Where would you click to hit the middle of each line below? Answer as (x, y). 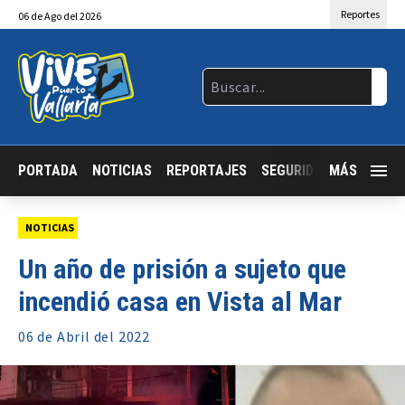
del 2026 (81, 16)
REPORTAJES (207, 170)
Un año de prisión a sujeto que (182, 269)
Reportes (360, 14)
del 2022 (120, 336)
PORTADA (48, 170)
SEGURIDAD (296, 170)
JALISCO (372, 170)
